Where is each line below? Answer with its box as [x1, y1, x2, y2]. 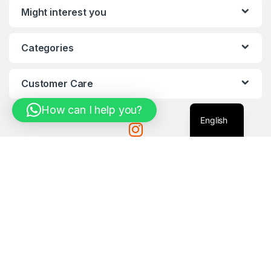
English [200, 114, 228, 125]
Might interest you [21, 6, 106, 19]
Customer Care [21, 77, 94, 90]
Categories [21, 42, 74, 54]
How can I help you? [41, 103, 143, 116]
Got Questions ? [106, 252, 165, 263]
